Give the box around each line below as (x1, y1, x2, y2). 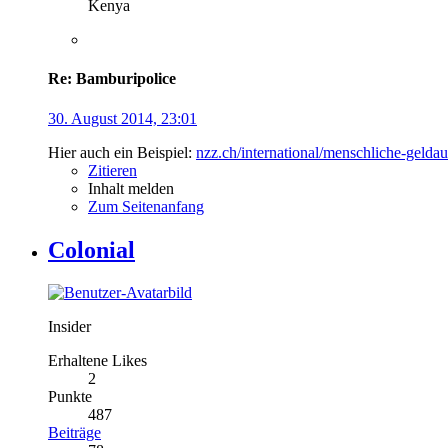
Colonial (48, 236, 135, 263)
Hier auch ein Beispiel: (48, 143, 196, 161)
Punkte (48, 387, 92, 405)
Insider (48, 317, 91, 335)
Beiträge (48, 423, 101, 441)
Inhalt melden (88, 179, 174, 197)
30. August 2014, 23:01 (48, 109, 197, 127)
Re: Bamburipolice (48, 70, 176, 88)
